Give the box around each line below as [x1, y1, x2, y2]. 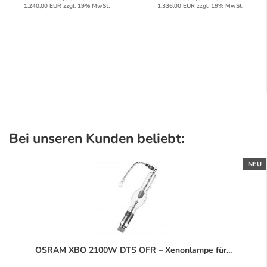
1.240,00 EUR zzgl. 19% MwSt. [23, 2, 110, 11]
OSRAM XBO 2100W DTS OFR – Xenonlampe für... [35, 244, 232, 256]
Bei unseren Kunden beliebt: [9, 129, 185, 148]
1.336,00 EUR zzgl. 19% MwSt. [157, 2, 243, 11]
